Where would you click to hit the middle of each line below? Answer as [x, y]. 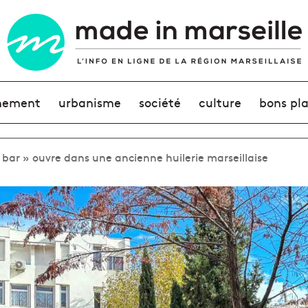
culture [220, 102]
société [159, 102]
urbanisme [89, 102]
